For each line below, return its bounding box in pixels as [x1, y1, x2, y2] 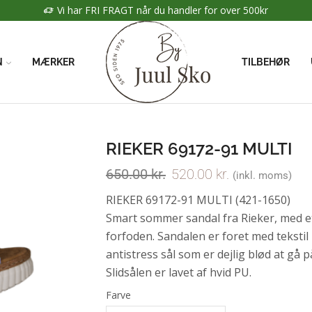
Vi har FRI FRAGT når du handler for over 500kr [57, 3, 268, 17]
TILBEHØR [242, 56, 290, 68]
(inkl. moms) [233, 169, 292, 182]
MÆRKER [32, 56, 75, 68]
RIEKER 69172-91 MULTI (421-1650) [106, 192, 290, 208]
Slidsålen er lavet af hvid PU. [106, 265, 251, 280]
